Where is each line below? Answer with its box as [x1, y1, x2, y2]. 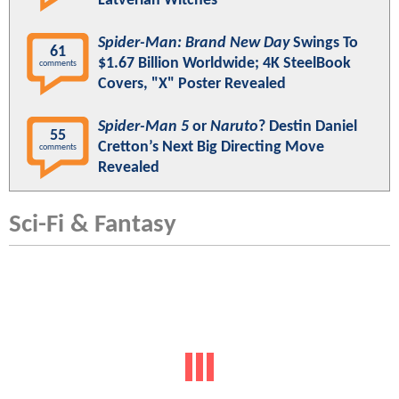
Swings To [289, 35, 358, 53]
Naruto [210, 118, 258, 136]
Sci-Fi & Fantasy [9, 212, 176, 239]
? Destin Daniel [258, 118, 357, 136]
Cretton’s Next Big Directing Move [98, 139, 324, 157]
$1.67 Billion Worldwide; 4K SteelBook [98, 55, 351, 73]
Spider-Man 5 [98, 118, 189, 136]
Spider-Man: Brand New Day [98, 35, 289, 53]
